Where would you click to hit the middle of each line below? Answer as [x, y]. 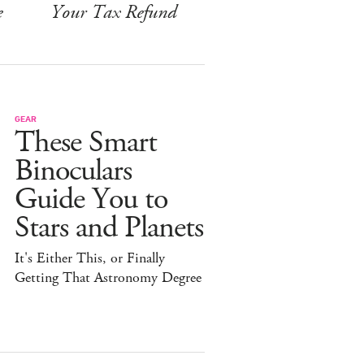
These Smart [86, 142]
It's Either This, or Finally [90, 258]
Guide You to [91, 199]
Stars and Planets [109, 227]
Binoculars [73, 171]
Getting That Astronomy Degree [108, 277]
